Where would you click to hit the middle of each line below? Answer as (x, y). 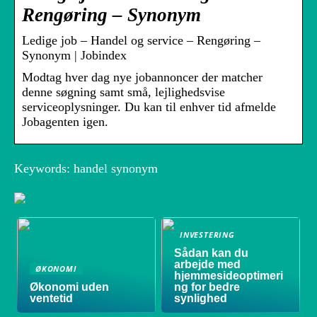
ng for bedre (207, 287)
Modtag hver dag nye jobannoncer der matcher (142, 77)
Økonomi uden (70, 287)
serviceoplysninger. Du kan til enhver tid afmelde (149, 107)
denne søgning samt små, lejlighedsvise (123, 92)
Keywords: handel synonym (86, 169)
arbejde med (208, 265)
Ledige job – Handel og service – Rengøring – (141, 41)
